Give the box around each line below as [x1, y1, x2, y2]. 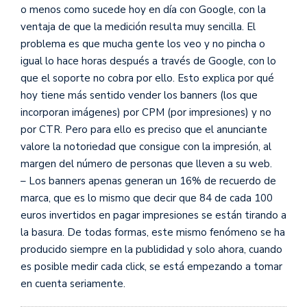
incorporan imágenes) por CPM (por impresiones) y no [21, 105, 271, 119]
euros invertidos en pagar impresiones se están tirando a [21, 208, 286, 222]
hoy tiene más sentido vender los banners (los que [21, 88, 258, 102]
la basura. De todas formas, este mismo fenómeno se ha [21, 225, 285, 239]
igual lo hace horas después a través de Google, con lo [21, 53, 276, 68]
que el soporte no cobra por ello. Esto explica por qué [21, 71, 274, 85]
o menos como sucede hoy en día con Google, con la [21, 2, 266, 16]
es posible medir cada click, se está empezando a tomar [21, 259, 282, 273]
